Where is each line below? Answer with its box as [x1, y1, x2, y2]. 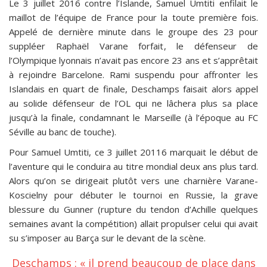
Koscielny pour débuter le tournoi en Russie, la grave [9, 189, 258, 201]
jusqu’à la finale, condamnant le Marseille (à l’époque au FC [9, 111, 258, 123]
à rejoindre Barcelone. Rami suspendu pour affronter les [9, 69, 258, 80]
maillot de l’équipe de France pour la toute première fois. [9, 11, 258, 23]
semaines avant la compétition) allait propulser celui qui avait [9, 218, 258, 229]
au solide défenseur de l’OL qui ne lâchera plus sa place [9, 97, 258, 109]
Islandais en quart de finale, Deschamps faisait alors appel [9, 83, 258, 95]
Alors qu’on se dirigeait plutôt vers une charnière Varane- [9, 175, 258, 187]
